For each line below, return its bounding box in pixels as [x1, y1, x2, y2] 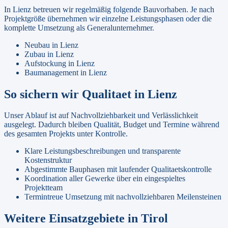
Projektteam [24, 183, 63, 192]
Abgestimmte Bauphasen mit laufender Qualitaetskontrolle [24, 165, 212, 174]
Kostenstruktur [24, 156, 72, 165]
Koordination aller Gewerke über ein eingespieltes [24, 174, 185, 183]
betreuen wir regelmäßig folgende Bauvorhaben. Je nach [31, 5, 214, 14]
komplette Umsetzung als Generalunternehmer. [4, 23, 154, 32]
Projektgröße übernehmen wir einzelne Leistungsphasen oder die [4, 14, 212, 23]
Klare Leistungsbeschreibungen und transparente [24, 147, 181, 156]
